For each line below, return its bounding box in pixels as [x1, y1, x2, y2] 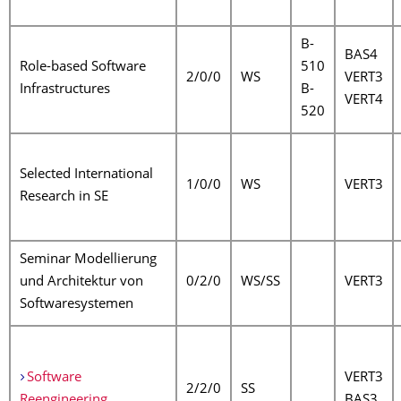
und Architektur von [20, 276, 143, 289]
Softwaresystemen [20, 298, 133, 311]
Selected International [20, 168, 153, 182]
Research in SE [20, 191, 108, 204]
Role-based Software [20, 61, 146, 74]
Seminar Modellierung [20, 253, 157, 267]
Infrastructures [20, 83, 110, 97]
